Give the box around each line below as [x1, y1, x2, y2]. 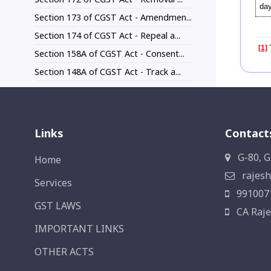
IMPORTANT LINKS [34, 222, 124, 236]
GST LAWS [34, 199, 81, 213]
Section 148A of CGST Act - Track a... [34, 66, 181, 78]
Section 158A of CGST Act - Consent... [34, 48, 184, 60]
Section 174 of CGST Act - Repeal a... [34, 30, 180, 42]
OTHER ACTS [34, 245, 94, 259]
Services [34, 176, 72, 190]
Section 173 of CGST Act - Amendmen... [34, 11, 192, 24]
